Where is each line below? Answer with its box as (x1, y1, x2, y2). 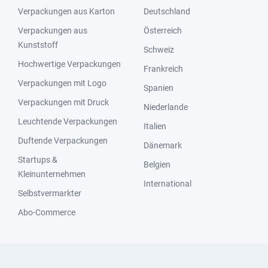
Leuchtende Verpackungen (18, 117, 117, 126)
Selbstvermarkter (18, 188, 81, 198)
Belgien (144, 160, 170, 169)
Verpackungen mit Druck (18, 98, 109, 107)
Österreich (144, 26, 182, 35)
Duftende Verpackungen (18, 136, 108, 145)
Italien (144, 121, 166, 131)
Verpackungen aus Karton (18, 7, 115, 16)
